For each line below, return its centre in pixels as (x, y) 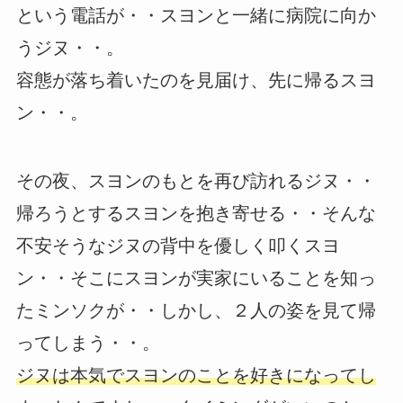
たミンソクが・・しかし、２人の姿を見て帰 (196, 311)
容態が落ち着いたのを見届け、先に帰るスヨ (196, 81)
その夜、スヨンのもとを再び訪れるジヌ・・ (196, 181)
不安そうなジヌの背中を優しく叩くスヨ (178, 246)
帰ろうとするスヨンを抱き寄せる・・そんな (196, 214)
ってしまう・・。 (88, 343)
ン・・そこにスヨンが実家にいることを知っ (196, 278)
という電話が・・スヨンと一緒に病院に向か (196, 16)
